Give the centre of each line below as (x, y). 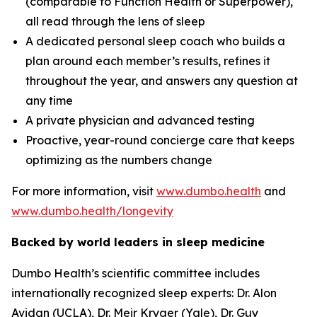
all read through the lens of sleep (115, 22)
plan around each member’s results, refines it (148, 61)
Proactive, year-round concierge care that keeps (160, 140)
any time (49, 101)
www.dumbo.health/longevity (92, 211)
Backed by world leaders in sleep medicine (138, 242)
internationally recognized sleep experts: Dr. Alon (144, 293)
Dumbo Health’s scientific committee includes (136, 273)
